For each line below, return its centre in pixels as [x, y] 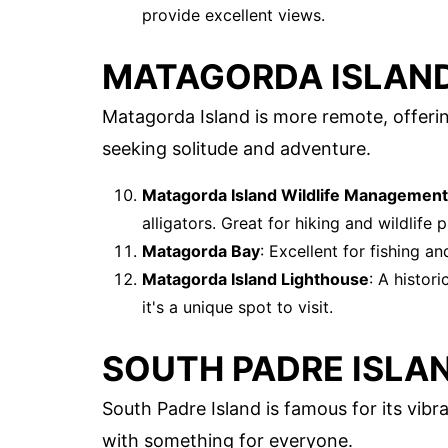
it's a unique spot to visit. [237, 307]
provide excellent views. [233, 14]
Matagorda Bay [201, 251]
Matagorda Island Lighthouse [255, 279]
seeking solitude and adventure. [236, 149]
